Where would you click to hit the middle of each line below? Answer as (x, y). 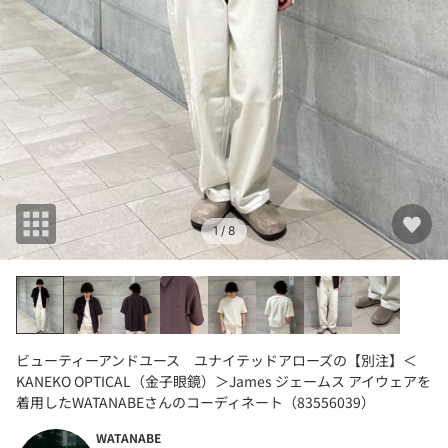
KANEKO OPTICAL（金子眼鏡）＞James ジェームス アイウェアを (223, 380)
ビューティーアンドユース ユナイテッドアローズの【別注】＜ (216, 359)
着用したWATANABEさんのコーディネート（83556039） (195, 401)
